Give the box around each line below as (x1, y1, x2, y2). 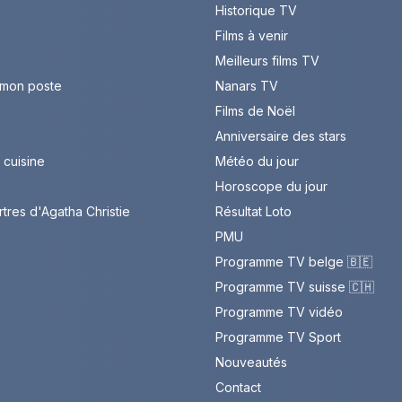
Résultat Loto (215, 204, 292, 220)
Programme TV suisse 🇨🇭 (215, 279, 374, 295)
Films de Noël (215, 103, 295, 119)
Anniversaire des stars (215, 128, 346, 144)
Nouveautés (215, 354, 287, 371)
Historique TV (215, 3, 297, 19)
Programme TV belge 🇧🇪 (215, 254, 372, 270)
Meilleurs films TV (215, 53, 319, 69)
